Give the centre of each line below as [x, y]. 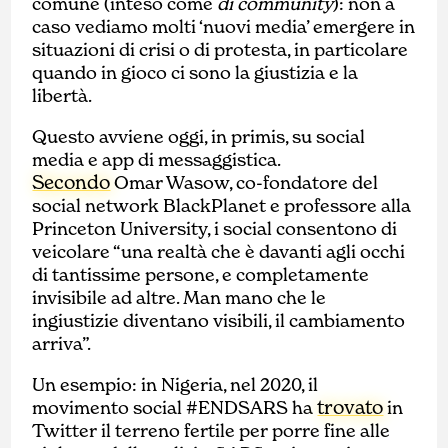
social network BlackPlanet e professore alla [222, 206]
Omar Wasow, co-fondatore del [244, 183]
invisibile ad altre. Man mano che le [179, 298]
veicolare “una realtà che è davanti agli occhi [219, 252]
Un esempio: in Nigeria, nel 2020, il [175, 385]
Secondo [71, 182]
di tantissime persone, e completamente [201, 275]
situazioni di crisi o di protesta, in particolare [220, 50]
